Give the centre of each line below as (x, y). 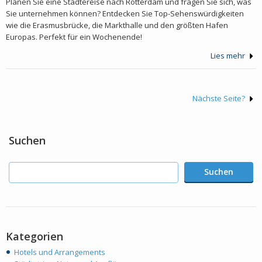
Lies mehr (229, 56)
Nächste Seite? (220, 99)
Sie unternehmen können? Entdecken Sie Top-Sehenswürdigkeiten (125, 14)
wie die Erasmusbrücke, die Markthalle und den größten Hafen (117, 25)
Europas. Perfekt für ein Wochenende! (74, 37)
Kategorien (35, 237)
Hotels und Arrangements (60, 252)
